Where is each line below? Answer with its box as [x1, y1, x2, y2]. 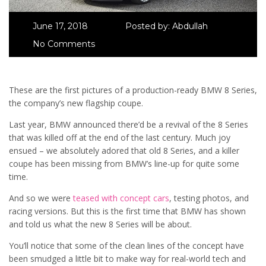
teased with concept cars [73, 192, 169, 204]
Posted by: [125, 20, 170, 31]
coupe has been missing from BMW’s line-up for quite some [9, 157, 239, 169]
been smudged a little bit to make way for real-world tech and [9, 252, 246, 264]
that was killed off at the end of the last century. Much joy [9, 131, 230, 143]
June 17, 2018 [33, 20, 88, 31]
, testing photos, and [169, 192, 249, 204]
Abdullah [172, 20, 208, 31]
